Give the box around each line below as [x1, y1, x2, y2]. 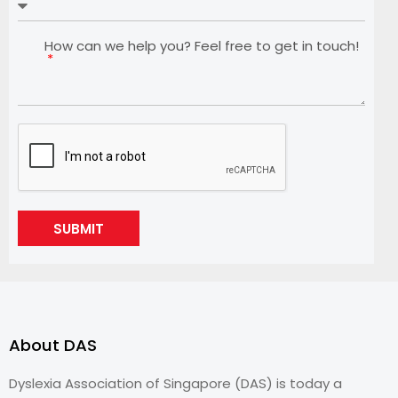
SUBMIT [53, 219, 104, 238]
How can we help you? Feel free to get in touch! [44, 36, 359, 55]
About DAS [9, 333, 97, 356]
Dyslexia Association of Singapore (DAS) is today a [9, 373, 342, 393]
